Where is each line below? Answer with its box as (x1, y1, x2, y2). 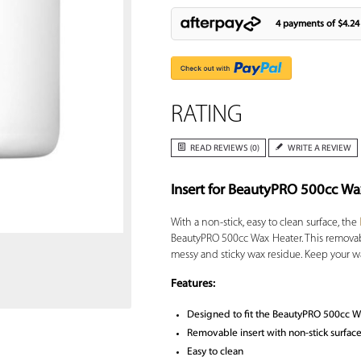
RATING (170, 103, 243, 129)
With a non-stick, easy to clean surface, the (170, 217, 359, 230)
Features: (170, 278, 215, 291)
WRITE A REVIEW (287, 144, 351, 154)
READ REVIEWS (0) (189, 144, 259, 154)
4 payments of (275, 19, 338, 29)
